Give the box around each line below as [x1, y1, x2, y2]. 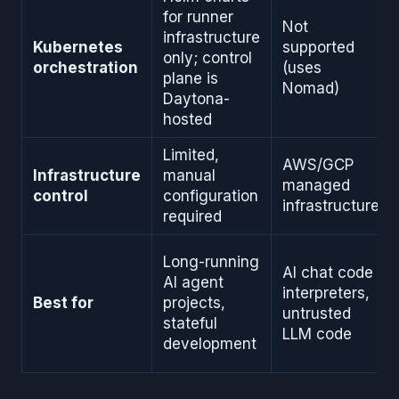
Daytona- [163, 89, 230, 108]
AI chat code [282, 263, 373, 281]
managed [282, 175, 350, 194]
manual [163, 166, 216, 184]
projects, [163, 293, 225, 312]
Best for [33, 293, 94, 312]
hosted [163, 110, 212, 128]
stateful [163, 313, 217, 332]
